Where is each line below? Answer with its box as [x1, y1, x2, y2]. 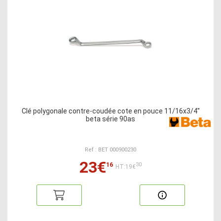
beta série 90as [86, 115, 135, 123]
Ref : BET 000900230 [85, 147, 136, 153]
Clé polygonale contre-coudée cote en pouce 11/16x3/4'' [21, 107, 200, 115]
